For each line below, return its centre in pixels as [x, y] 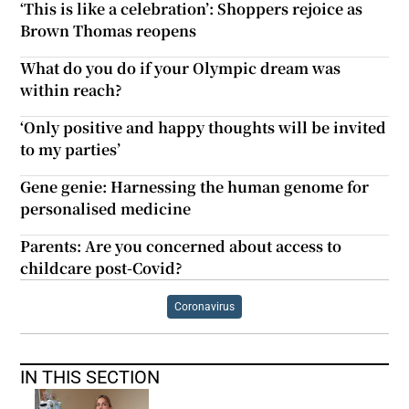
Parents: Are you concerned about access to [181, 246]
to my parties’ [71, 149]
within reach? [72, 89]
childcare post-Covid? [102, 267]
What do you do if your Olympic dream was [181, 68]
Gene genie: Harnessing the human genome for [195, 186]
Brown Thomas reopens [109, 30]
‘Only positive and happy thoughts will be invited [204, 127]
